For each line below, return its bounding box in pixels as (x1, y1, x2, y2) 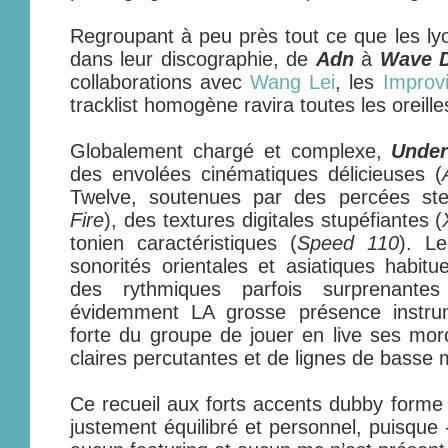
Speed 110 (296, 232, 399, 254)
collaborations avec (70, 71, 251, 93)
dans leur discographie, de (70, 48, 316, 70)
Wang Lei (250, 71, 336, 93)
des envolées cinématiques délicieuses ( (70, 163, 442, 185)
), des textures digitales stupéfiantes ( (104, 209, 443, 231)
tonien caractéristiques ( (70, 232, 297, 254)
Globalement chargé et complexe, (70, 140, 392, 162)
